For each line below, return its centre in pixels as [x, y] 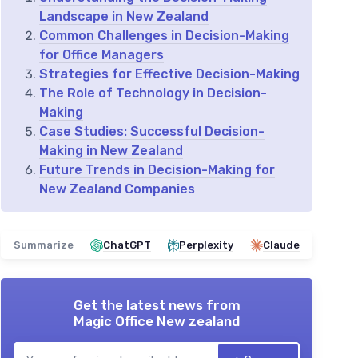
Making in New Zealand [111, 151]
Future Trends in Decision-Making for [157, 170]
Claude [281, 245]
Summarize [44, 245]
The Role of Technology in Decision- [153, 93]
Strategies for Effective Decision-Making [169, 74]
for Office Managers [101, 55]
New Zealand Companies [117, 189]
